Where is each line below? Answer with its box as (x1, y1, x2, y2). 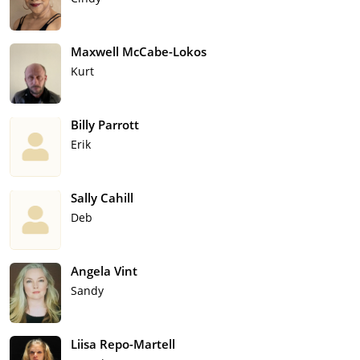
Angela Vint (71, 263, 137, 280)
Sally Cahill (71, 190, 133, 207)
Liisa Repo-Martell (71, 336, 175, 353)
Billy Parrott (71, 117, 139, 133)
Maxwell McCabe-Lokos (71, 43, 207, 60)
